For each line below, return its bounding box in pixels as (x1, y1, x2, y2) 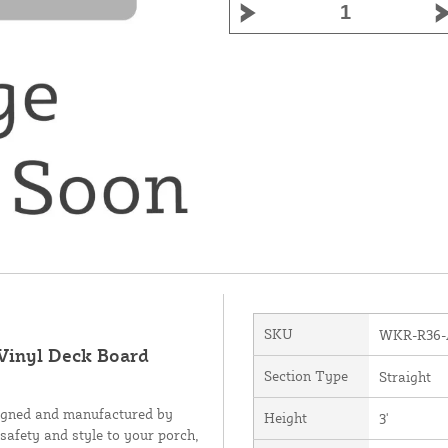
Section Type (263, 366, 348, 384)
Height (263, 408, 307, 426)
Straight (378, 367, 431, 385)
